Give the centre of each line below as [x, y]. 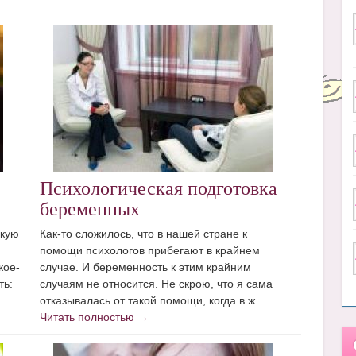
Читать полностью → [95, 317]
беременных [90, 209]
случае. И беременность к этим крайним [146, 267]
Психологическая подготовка [159, 189]
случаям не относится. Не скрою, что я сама [157, 283]
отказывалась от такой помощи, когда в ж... [153, 300]
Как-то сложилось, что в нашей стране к [144, 233]
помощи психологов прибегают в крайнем [150, 250]
